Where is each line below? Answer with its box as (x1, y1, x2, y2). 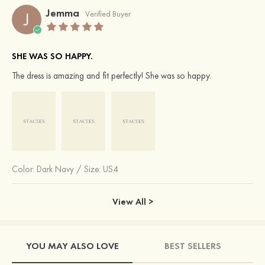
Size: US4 (84, 163, 118, 176)
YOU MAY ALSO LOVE (25, 239, 119, 252)
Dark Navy (37, 163, 74, 176)
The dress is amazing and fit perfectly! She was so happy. (12, 70, 211, 82)
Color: (12, 163, 37, 176)
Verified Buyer (85, 8, 131, 20)
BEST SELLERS (164, 239, 221, 252)
